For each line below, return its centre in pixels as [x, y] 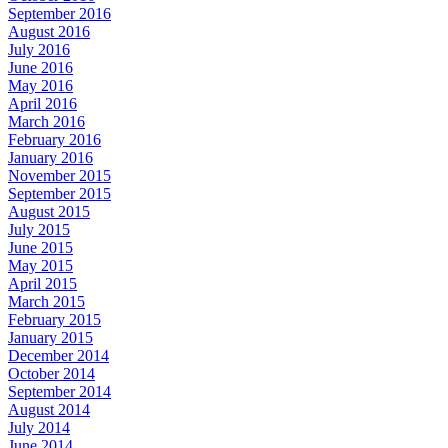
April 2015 [42, 283]
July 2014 [39, 427]
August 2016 [49, 31]
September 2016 [59, 13]
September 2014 [59, 391]
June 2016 [40, 67]
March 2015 [46, 301]
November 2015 [59, 175]
